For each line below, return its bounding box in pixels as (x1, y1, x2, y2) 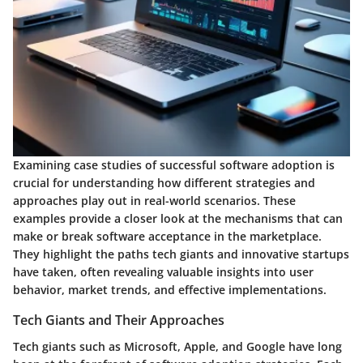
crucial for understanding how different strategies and (13, 175, 315, 191)
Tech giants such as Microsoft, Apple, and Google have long (13, 338, 342, 354)
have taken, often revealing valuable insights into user (13, 264, 314, 280)
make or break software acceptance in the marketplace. (13, 228, 322, 245)
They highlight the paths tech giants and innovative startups (13, 246, 349, 263)
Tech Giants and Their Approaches (13, 311, 224, 330)
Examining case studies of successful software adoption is (13, 157, 335, 173)
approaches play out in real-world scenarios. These (13, 193, 296, 209)
